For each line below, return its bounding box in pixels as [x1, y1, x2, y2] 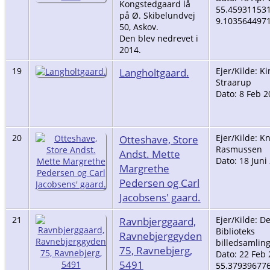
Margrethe [119, 160, 169, 175]
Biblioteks [215, 225, 255, 237]
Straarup [215, 76, 251, 88]
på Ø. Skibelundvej [119, 9, 195, 21]
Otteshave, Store [119, 131, 198, 146]
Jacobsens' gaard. [119, 189, 201, 204]
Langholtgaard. [119, 64, 189, 80]
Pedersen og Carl [119, 175, 199, 190]
